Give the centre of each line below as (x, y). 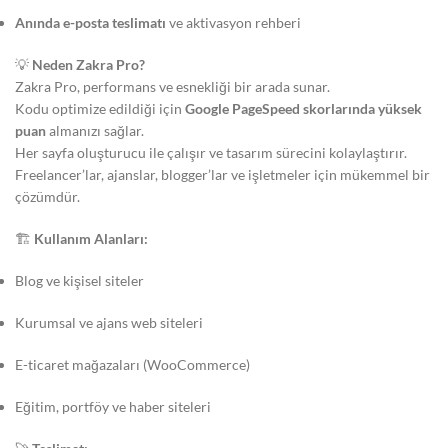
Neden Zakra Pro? (88, 64)
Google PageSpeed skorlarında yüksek (303, 108)
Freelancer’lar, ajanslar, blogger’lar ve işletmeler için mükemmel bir (222, 174)
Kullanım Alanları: (91, 238)
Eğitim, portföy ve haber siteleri (113, 406)
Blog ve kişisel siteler (79, 280)
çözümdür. (47, 196)
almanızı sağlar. (95, 130)
